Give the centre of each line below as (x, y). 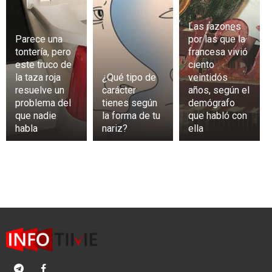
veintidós (208, 77)
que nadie (36, 115)
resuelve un (40, 90)
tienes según (129, 103)
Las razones (215, 26)
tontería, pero (43, 52)
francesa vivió (218, 52)
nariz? (114, 128)
